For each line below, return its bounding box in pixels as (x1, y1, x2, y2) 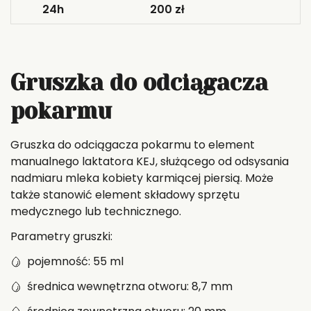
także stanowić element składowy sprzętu (10, 187, 239, 203)
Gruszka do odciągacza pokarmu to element (10, 137, 255, 153)
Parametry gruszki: (10, 228, 112, 244)
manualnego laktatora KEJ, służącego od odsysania (10, 153, 289, 169)
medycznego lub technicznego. (10, 203, 181, 219)
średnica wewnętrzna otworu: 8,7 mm (27, 278, 233, 294)
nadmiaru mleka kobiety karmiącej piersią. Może (10, 170, 274, 186)
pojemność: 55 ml (27, 253, 124, 269)
